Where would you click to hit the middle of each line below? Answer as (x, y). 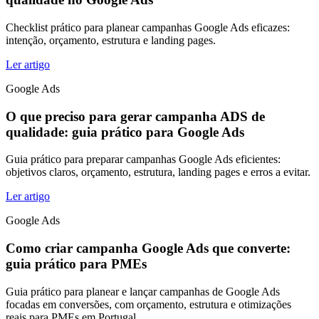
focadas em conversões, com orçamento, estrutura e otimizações (148, 304)
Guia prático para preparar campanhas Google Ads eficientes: (143, 159)
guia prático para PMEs (76, 264)
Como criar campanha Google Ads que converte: (148, 249)
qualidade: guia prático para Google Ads (125, 132)
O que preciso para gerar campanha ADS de (135, 116)
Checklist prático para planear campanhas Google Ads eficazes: (148, 28)
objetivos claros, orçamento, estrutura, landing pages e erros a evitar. (158, 172)
